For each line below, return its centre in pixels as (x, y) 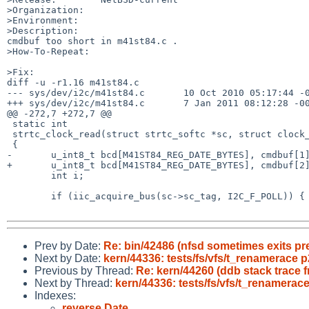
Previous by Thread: (85, 270)
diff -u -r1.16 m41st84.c (73, 82)
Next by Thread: (75, 283)
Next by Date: (69, 258)
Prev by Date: (69, 246)
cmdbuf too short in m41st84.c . (92, 41)
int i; (29, 175)
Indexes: (55, 295)
